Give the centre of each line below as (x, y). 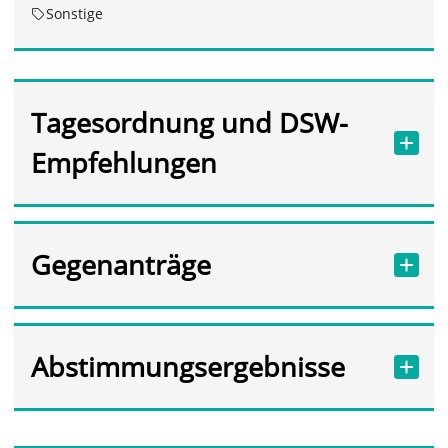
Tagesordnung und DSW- (189, 123)
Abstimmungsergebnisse (187, 367)
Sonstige (75, 14)
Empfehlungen (123, 163)
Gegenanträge (120, 265)
